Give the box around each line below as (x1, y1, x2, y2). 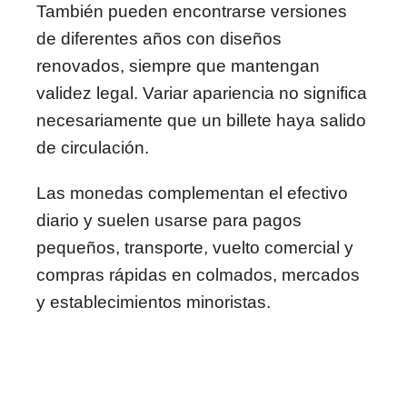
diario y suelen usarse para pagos (36, 211, 302, 230)
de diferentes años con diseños (36, 29, 282, 48)
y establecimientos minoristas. (36, 293, 271, 312)
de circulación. (36, 138, 149, 157)
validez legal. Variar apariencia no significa (36, 84, 367, 103)
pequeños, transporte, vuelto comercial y (36, 238, 353, 257)
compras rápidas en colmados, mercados (36, 265, 360, 284)
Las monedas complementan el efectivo (36, 184, 348, 203)
